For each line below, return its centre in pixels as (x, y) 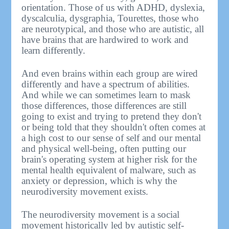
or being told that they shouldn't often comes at (114, 127)
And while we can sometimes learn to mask (106, 95)
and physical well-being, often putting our (104, 149)
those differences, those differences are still (104, 106)
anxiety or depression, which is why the (99, 181)
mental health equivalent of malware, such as (109, 170)
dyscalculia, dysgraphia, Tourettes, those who (110, 18)
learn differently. (54, 51)
